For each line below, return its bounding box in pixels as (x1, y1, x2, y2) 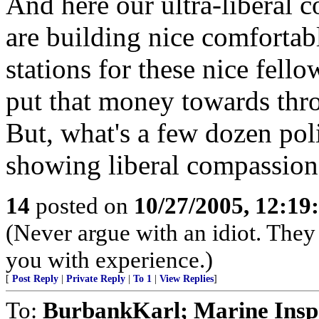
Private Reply (66, 273, 125, 284)
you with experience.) (6, 246, 213, 273)
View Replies (159, 273, 214, 284)
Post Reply (12, 273, 58, 284)
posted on (30, 192, 134, 219)
